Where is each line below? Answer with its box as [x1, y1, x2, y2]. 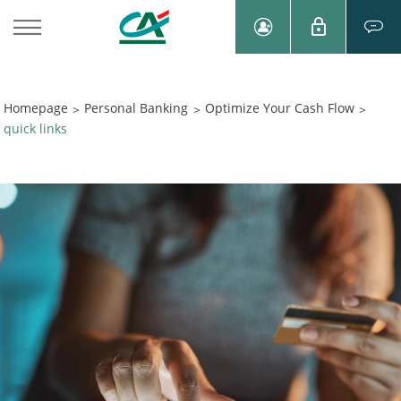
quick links [3, 119, 67, 137]
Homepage [3, 99, 68, 116]
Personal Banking [84, 99, 189, 116]
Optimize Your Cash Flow [205, 99, 355, 116]
